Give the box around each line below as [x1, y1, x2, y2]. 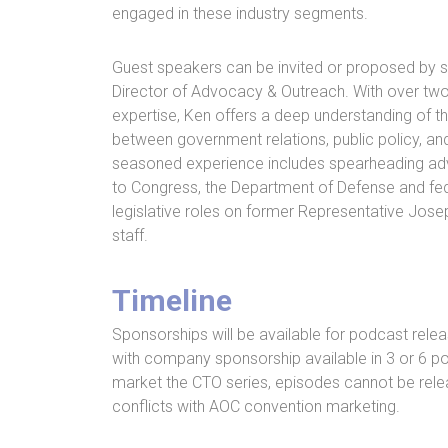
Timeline [112, 283, 232, 318]
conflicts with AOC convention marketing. [112, 397, 400, 416]
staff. [112, 226, 148, 245]
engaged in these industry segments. [112, 4, 368, 23]
